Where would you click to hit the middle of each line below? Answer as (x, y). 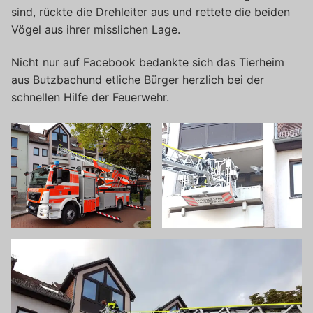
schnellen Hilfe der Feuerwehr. (90, 97)
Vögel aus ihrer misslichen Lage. (96, 29)
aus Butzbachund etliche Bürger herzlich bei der (138, 80)
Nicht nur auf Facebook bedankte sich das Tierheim (148, 63)
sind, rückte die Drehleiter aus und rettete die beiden (151, 12)
